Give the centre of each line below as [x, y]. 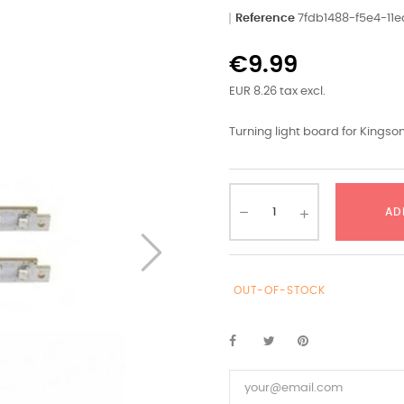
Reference [265, 18]
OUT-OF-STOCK [280, 290]
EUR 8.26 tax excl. [277, 92]
